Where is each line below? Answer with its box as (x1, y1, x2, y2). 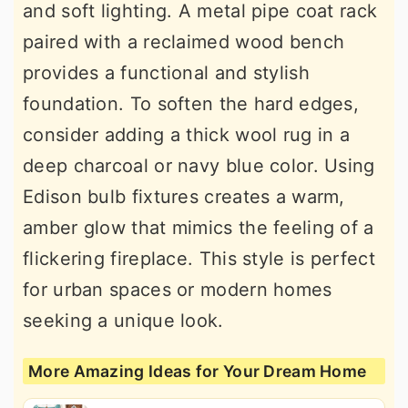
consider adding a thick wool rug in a (23, 124, 351, 147)
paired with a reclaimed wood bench (23, 31, 345, 54)
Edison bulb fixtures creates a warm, (23, 186, 345, 209)
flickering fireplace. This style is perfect (23, 248, 375, 270)
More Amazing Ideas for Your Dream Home (28, 362, 367, 382)
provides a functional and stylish (23, 62, 310, 85)
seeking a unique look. (23, 310, 224, 332)
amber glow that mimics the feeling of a (23, 217, 374, 240)
